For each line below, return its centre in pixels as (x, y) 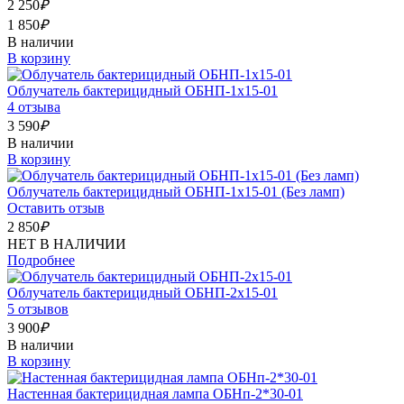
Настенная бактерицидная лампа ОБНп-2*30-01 (155, 393)
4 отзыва (34, 106)
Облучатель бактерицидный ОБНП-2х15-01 (142, 292)
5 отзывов (38, 308)
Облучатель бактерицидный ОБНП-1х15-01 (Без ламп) (176, 191)
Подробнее (41, 260)
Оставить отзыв (56, 207)
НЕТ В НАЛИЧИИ (67, 243)
